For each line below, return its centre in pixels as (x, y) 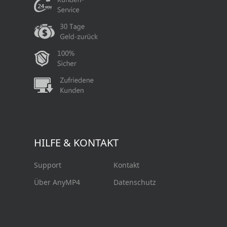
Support (48, 165)
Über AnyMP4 (57, 182)
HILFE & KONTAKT (77, 143)
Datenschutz (135, 182)
